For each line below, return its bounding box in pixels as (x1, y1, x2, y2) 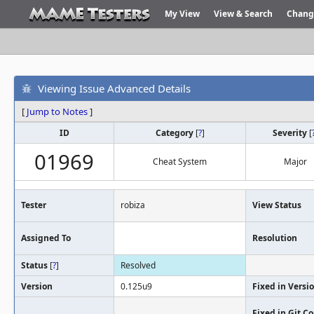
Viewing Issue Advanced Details (38, 81, 191, 95)
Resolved (121, 259, 156, 271)
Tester (21, 199, 46, 211)
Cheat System (153, 156, 207, 168)
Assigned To (21, 232, 71, 244)
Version (21, 280, 53, 292)
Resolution (252, 232, 297, 244)
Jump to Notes (27, 105, 88, 118)
